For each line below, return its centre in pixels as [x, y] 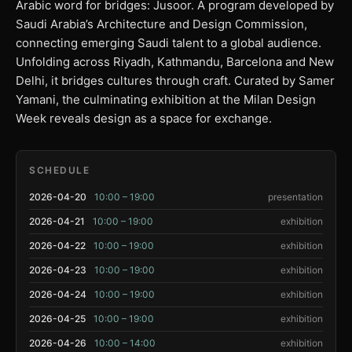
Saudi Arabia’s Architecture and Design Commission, [161, 24]
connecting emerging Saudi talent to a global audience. [169, 43]
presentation [295, 197]
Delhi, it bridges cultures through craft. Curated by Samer [175, 81]
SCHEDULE [59, 170]
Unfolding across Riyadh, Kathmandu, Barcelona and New [175, 62]
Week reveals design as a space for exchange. [144, 118]
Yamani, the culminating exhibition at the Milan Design [166, 99]
